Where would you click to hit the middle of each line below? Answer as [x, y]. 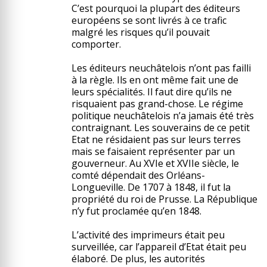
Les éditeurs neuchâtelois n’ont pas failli [161, 68]
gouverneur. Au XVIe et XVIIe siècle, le [155, 163]
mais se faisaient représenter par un [153, 151]
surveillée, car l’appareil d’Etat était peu [159, 247]
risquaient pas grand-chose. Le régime [157, 104]
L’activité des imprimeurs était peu [148, 235]
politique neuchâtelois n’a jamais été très [162, 116]
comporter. [96, 44]
